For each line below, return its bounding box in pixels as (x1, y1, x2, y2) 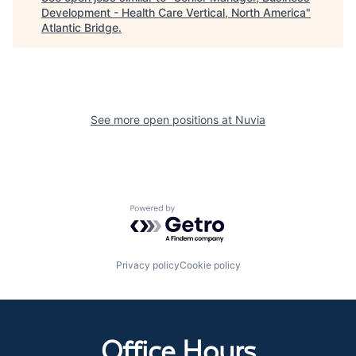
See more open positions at (91, 112, 235, 126)
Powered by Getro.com (130, 203, 269, 220)
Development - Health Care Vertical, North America (41, 5, 306, 19)
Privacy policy (115, 259, 180, 272)
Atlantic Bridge (41, 20, 118, 34)
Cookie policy (179, 259, 241, 272)
